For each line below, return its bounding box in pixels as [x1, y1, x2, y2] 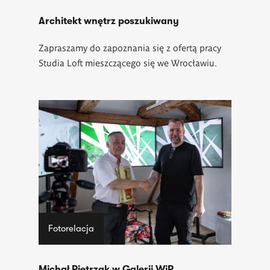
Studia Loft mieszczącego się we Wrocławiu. [39, 56, 219, 68]
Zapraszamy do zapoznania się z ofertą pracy [39, 41, 221, 53]
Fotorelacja [48, 222, 94, 234]
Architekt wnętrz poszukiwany [39, 15, 179, 27]
